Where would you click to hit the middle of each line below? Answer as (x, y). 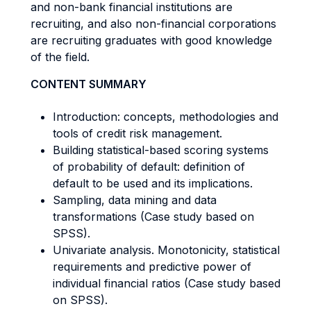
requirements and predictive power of (152, 267)
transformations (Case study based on (153, 217)
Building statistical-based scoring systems (161, 150)
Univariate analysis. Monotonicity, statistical (166, 250)
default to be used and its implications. (153, 183)
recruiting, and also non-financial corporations (153, 24)
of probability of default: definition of (149, 167)
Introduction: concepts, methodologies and (166, 117)
